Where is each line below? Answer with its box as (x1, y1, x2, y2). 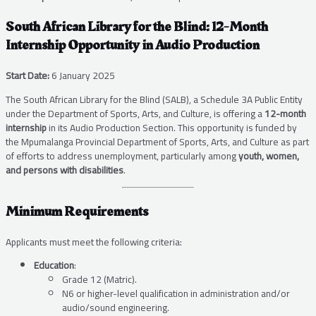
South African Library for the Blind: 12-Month (6, 16, 268, 38)
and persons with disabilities (6, 160, 123, 179)
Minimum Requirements (6, 200, 148, 222)
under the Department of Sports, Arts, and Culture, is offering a (6, 104, 265, 123)
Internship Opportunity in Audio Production (6, 35, 260, 56)
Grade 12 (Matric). (62, 270, 137, 289)
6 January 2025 (49, 66, 115, 85)
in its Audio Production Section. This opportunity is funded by (47, 118, 297, 137)
